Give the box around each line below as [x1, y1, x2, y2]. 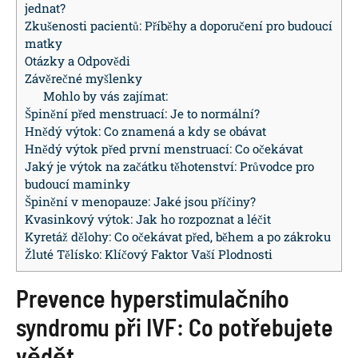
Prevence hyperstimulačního [16, 284, 289, 313]
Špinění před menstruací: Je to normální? [25, 105, 260, 122]
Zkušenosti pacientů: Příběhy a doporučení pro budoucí [25, 18, 332, 34]
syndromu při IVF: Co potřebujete [16, 312, 333, 342]
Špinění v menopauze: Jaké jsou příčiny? [25, 193, 256, 210]
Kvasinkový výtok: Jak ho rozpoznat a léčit [25, 211, 271, 228]
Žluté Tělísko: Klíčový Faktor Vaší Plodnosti [25, 246, 272, 263]
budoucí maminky [25, 176, 130, 193]
